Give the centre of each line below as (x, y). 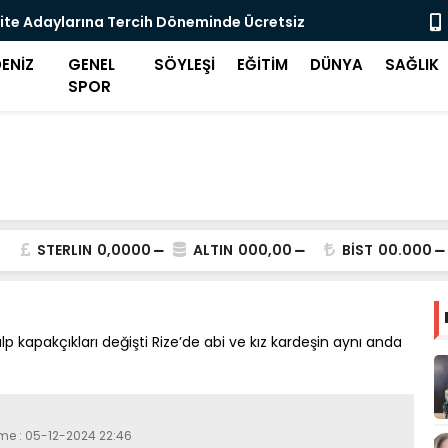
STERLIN (64, 250)
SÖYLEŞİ (185, 64)
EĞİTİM (263, 64)
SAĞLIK (412, 64)
